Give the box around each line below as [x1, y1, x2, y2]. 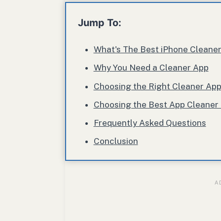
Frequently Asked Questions [93, 117, 206, 128]
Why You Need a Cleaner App [93, 63, 209, 73]
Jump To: [78, 17, 121, 29]
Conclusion [93, 136, 138, 147]
